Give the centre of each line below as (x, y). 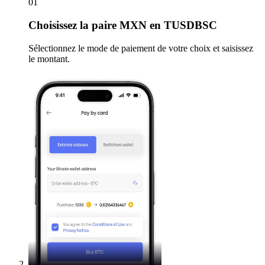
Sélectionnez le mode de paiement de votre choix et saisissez (141, 48)
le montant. (49, 59)
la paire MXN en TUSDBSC (147, 25)
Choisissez (53, 25)
